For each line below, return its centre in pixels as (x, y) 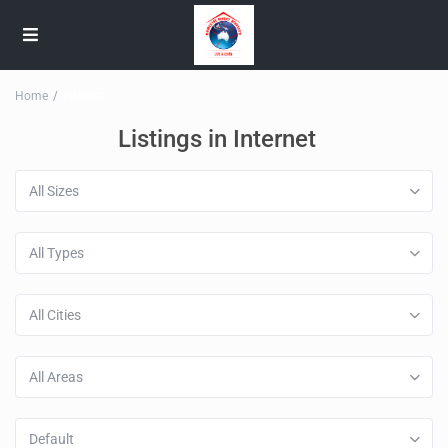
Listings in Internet (216, 139)
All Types (57, 253)
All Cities (55, 315)
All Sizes (54, 191)
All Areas (56, 377)
